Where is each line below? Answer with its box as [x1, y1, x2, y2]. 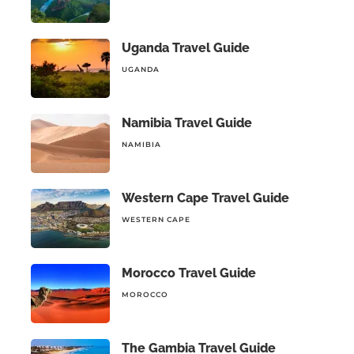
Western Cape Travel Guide [122, 190, 289, 206]
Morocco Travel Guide [122, 265, 256, 281]
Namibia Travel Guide [122, 115, 252, 131]
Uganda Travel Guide [122, 40, 250, 56]
